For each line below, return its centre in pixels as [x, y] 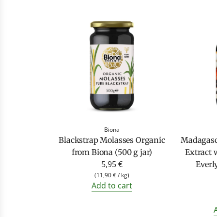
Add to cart [112, 185]
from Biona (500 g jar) [112, 152]
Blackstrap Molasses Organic [112, 140]
